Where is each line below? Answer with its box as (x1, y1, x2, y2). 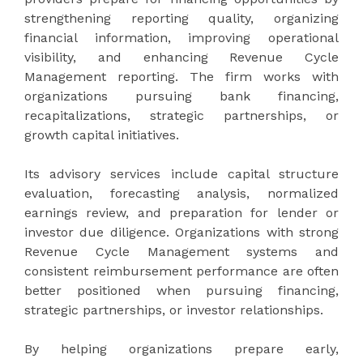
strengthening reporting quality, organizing (24, 10, 339, 26)
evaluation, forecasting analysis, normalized (24, 185, 339, 201)
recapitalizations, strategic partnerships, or (24, 107, 339, 123)
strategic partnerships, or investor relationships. (24, 301, 323, 318)
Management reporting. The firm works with (24, 68, 339, 84)
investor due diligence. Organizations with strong (24, 224, 339, 240)
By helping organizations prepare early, (24, 340, 339, 357)
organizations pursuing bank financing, (24, 88, 339, 104)
